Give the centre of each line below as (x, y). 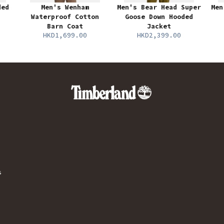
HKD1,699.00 (65, 35)
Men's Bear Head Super (159, 7)
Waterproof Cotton (65, 17)
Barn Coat (65, 26)
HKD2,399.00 (159, 35)
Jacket (159, 26)
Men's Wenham (65, 7)
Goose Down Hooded (159, 17)
